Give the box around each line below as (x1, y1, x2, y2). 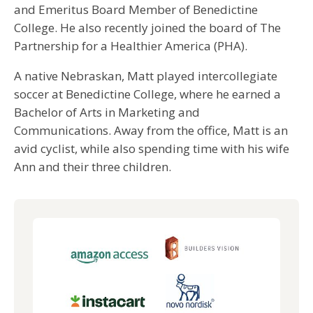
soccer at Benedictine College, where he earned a (14, 85, 281, 102)
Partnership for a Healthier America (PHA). (14, 37, 247, 54)
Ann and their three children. (14, 158, 171, 175)
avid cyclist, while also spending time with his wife (14, 140, 289, 156)
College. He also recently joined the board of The (14, 19, 281, 36)
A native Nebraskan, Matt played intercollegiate (14, 67, 277, 84)
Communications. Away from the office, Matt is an (14, 122, 288, 138)
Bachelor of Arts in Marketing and (14, 103, 200, 120)
